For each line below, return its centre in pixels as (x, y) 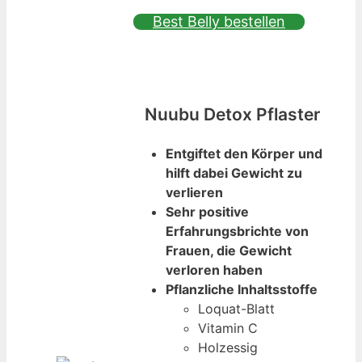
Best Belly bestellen (219, 21)
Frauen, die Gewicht (229, 250)
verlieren (194, 192)
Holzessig (228, 347)
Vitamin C (228, 328)
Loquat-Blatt (236, 308)
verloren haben (214, 269)
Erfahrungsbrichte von (237, 231)
